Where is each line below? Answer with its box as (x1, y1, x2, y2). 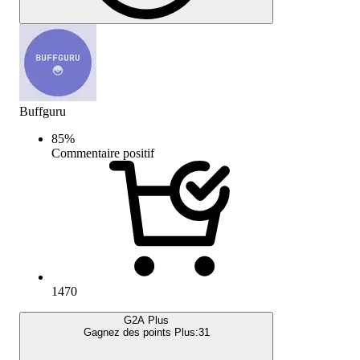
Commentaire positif (51, 145, 154, 160)
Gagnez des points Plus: (83, 325, 198, 338)
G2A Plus (124, 313, 169, 326)
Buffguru (19, 104, 66, 118)
